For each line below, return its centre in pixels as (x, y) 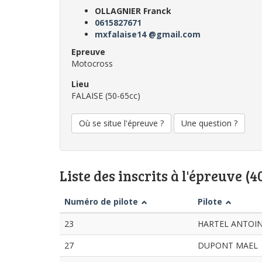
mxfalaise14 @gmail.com (148, 34)
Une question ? (209, 123)
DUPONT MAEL (228, 245)
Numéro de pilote (101, 201)
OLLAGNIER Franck (133, 11)
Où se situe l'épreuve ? (121, 123)
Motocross (92, 63)
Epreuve (88, 52)
